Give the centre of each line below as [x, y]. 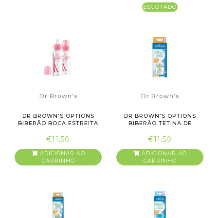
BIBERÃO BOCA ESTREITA [58, 123]
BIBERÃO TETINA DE [160, 123]
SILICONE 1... [160, 130]
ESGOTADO [160, 7]
